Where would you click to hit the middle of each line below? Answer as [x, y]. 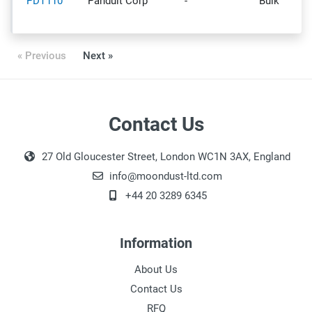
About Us [156, 270]
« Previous [42, 56]
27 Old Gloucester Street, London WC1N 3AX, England [164, 157]
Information [156, 243]
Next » [98, 56]
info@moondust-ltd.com [164, 176]
